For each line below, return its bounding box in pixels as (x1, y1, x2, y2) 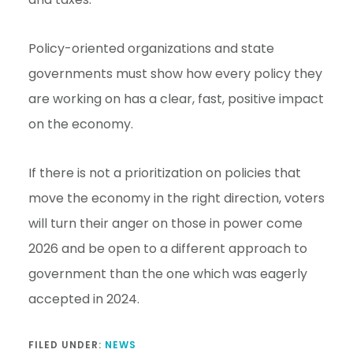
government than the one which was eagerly (28, 264, 307, 283)
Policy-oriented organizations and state (28, 39, 274, 58)
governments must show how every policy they (28, 64, 322, 83)
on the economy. (28, 114, 133, 133)
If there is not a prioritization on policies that (28, 163, 301, 182)
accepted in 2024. (28, 289, 139, 308)
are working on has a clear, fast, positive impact (28, 89, 324, 108)
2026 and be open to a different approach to (28, 239, 307, 258)
